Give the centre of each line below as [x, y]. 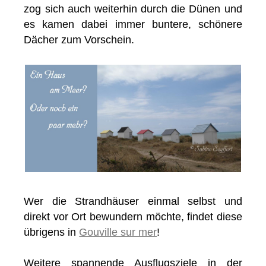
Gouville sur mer [118, 232]
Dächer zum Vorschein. [79, 40]
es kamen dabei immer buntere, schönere [133, 25]
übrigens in [52, 232]
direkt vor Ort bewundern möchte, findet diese [133, 216]
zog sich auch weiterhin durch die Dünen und [133, 9]
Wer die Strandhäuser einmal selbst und [133, 201]
